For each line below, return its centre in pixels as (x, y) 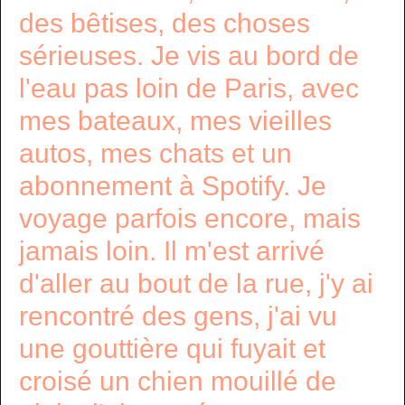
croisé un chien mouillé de (178, 381)
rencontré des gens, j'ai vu (178, 316)
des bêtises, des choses (165, 23)
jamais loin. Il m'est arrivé (172, 251)
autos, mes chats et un (155, 153)
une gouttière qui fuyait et (172, 348)
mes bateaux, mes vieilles (175, 121)
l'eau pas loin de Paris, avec (189, 88)
